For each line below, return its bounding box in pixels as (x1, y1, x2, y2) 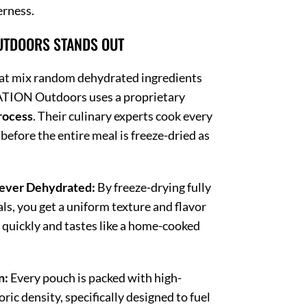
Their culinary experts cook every (38, 108, 213, 123)
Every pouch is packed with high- (8, 269, 182, 285)
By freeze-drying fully (95, 179, 212, 195)
